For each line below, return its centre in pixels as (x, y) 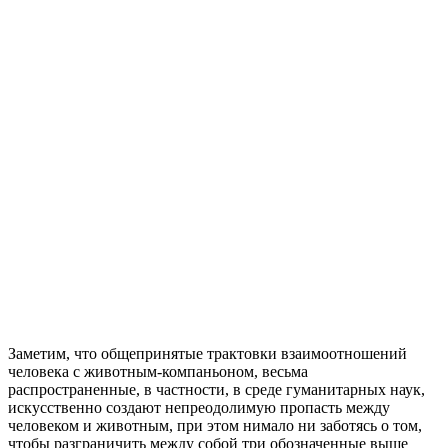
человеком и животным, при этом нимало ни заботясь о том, (215, 426)
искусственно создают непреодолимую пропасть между (199, 408)
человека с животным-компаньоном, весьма (158, 372)
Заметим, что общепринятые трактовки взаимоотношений (207, 354)
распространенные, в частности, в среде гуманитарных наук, (216, 390)
